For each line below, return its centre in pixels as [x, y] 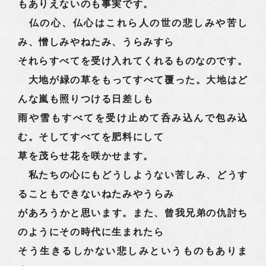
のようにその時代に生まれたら [91, 232]
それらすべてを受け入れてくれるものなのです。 [133, 61]
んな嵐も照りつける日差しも [86, 99]
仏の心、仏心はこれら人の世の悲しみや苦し [133, 23]
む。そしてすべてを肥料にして [91, 137]
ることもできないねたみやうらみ [96, 194]
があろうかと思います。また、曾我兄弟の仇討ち [133, 213]
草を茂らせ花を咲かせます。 [86, 156]
